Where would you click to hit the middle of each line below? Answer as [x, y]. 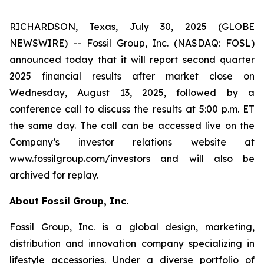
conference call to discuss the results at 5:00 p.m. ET [132, 109]
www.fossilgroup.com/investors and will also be [132, 159]
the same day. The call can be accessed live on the [132, 126]
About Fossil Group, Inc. [69, 201]
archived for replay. [54, 175]
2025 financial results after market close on [132, 76]
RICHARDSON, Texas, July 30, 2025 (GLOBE [132, 27]
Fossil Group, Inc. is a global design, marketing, [132, 227]
